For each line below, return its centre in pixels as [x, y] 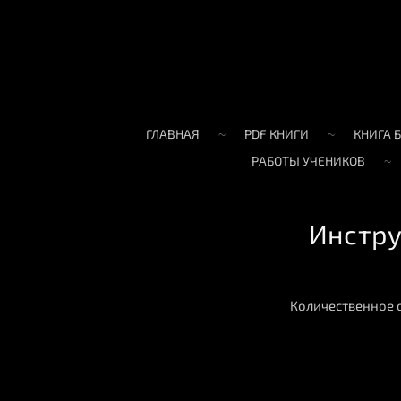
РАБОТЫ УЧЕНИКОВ [308, 160]
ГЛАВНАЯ [172, 133]
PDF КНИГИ [276, 133]
